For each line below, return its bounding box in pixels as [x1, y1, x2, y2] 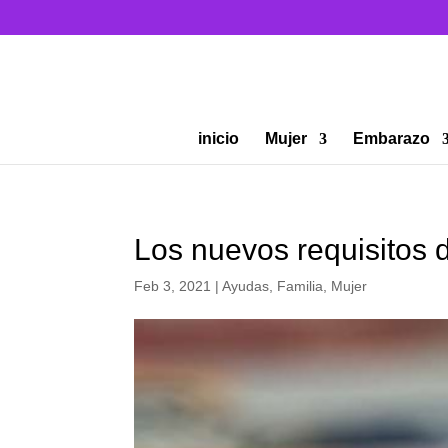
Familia [277, 278, 324, 294]
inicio [198, 130, 239, 147]
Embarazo [353, 130, 430, 147]
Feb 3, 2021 [134, 278, 212, 294]
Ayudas [222, 278, 270, 294]
